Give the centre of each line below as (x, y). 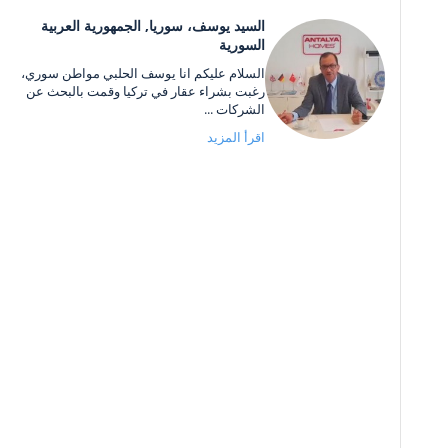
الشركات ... (234, 108)
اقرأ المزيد (236, 136)
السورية (242, 44)
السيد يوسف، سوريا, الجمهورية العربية (153, 25)
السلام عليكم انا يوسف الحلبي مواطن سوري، (143, 72)
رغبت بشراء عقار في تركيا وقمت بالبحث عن (145, 90)
